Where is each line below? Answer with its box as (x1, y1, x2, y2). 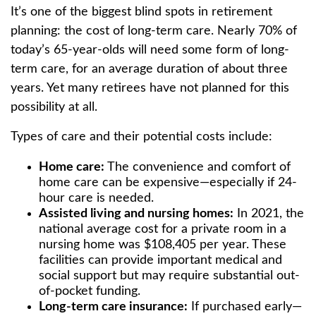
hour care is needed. (39, 191, 154, 205)
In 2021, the (233, 207, 304, 220)
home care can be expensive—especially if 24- (39, 176, 297, 189)
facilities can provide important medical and (39, 253, 282, 267)
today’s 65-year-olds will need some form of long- (11, 43, 289, 56)
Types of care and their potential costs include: (11, 130, 272, 143)
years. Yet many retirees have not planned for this (11, 81, 289, 95)
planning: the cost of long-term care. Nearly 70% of (11, 24, 297, 37)
